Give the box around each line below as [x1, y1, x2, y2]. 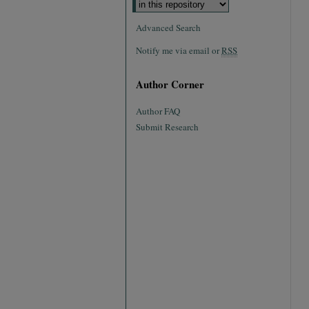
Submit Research [136, 121, 199, 133]
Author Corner [136, 76, 204, 92]
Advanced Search [136, 21, 201, 34]
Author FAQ [136, 105, 180, 117]
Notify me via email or [136, 44, 221, 57]
